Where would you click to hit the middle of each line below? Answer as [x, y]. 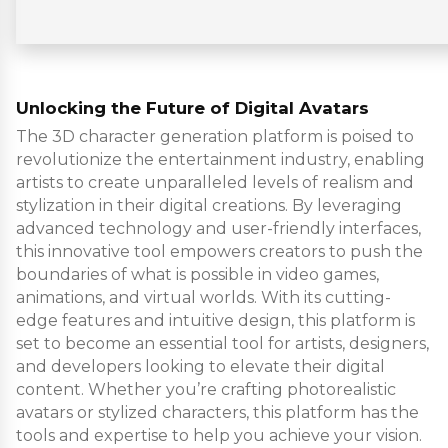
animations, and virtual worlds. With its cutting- [203, 298]
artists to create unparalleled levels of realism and [215, 183]
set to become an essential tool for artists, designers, [222, 344]
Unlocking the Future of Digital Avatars [192, 108]
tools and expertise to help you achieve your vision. [219, 436]
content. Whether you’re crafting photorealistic [206, 390]
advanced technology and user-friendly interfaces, [218, 229]
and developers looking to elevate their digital [200, 367]
